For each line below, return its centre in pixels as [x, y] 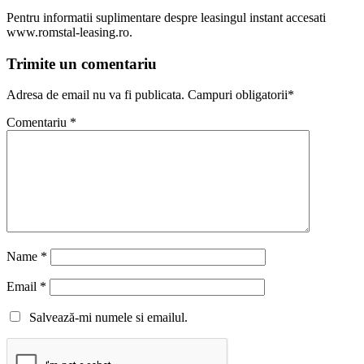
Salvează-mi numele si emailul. [105, 318]
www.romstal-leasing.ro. [69, 32]
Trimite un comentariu [82, 63]
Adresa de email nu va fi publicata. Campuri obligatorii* [150, 95]
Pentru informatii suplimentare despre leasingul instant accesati [166, 17]
